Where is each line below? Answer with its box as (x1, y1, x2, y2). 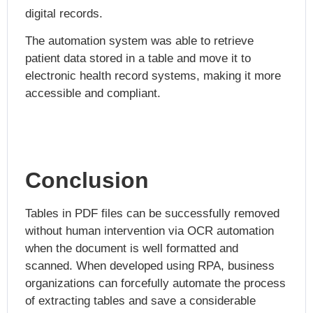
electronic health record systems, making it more (25, 69, 281, 83)
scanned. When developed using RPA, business (25, 259, 275, 273)
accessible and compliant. (25, 87, 161, 101)
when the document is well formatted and (25, 242, 238, 256)
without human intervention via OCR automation (25, 224, 274, 238)
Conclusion (25, 168, 149, 194)
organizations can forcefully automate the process (25, 277, 286, 291)
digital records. (25, 6, 103, 20)
